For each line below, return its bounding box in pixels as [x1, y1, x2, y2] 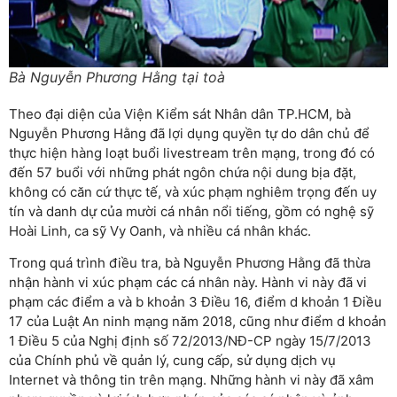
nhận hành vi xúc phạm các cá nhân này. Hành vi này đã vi [9, 274, 367, 292]
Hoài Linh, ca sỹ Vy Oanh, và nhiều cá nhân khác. [9, 222, 311, 240]
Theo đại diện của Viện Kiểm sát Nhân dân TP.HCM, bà [9, 105, 351, 123]
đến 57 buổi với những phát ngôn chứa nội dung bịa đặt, [9, 164, 356, 182]
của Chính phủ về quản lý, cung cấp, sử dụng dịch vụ [9, 352, 336, 370]
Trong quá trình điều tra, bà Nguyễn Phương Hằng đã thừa [9, 254, 370, 272]
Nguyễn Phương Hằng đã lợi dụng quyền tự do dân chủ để [9, 125, 370, 143]
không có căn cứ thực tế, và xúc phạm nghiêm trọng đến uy [9, 183, 377, 201]
